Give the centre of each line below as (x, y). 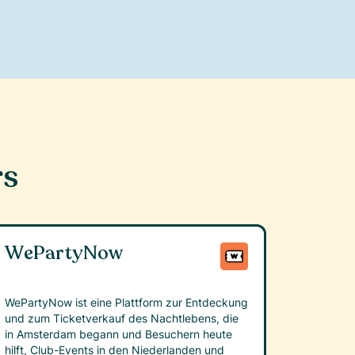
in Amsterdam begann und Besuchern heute (118, 334)
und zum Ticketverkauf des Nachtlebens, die (121, 319)
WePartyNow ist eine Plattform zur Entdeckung (126, 303)
